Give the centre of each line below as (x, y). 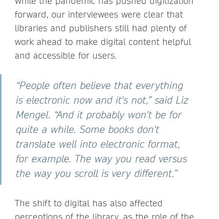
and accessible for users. (66, 55)
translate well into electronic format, (98, 144)
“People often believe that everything (100, 85)
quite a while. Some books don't (88, 129)
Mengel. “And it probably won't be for (99, 114)
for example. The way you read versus (102, 158)
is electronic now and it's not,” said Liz (102, 100)
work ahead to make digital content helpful (103, 42)
